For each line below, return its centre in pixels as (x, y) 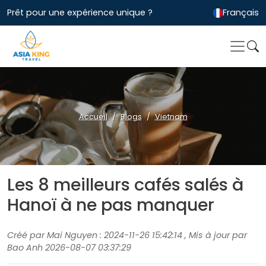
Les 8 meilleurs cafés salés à (125, 185)
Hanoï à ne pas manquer (111, 205)
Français (241, 13)
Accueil (93, 116)
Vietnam (171, 116)
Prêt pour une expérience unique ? (80, 13)
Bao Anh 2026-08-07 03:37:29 (69, 248)
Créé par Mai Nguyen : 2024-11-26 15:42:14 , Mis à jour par (127, 235)
